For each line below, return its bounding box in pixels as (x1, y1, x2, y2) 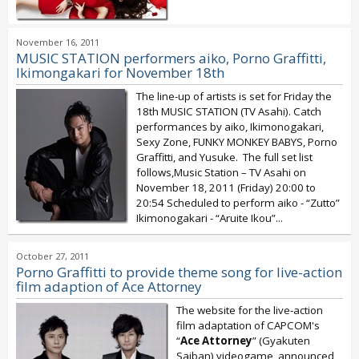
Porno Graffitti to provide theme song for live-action (16, 263, 342, 281)
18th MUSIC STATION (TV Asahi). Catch (136, 104, 321, 119)
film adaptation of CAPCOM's (176, 318, 320, 333)
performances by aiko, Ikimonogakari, (136, 119, 324, 134)
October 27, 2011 (16, 250, 89, 262)
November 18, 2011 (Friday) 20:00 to (136, 180, 316, 195)
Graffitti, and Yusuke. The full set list (136, 150, 313, 164)
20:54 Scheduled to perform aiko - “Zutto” (136, 196, 340, 210)
